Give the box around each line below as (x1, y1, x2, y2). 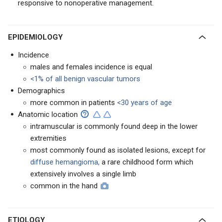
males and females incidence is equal (30, 62, 152, 71)
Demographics (18, 86, 65, 95)
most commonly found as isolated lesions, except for (30, 146, 206, 155)
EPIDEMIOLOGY (12, 33, 63, 42)
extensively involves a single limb (30, 169, 136, 178)
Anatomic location (18, 110, 78, 119)
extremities (30, 134, 66, 143)
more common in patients (30, 98, 117, 107)
